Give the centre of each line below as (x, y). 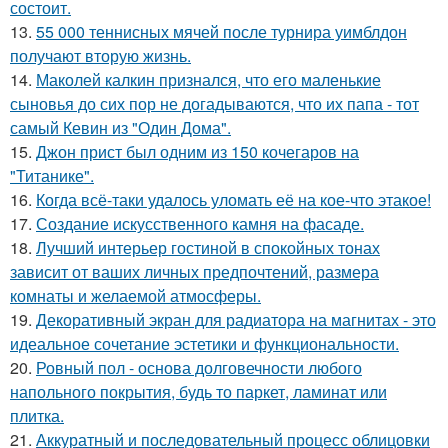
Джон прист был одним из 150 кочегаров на (197, 152)
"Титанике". (52, 176)
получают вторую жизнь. (100, 56)
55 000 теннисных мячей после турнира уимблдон (221, 32)
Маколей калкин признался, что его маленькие (208, 80)
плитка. (37, 416)
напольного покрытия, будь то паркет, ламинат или (198, 392)
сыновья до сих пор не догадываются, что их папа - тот (214, 104)
